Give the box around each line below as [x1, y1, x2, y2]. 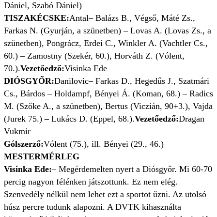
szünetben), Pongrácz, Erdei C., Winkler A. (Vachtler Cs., [4, 38, 208, 48]
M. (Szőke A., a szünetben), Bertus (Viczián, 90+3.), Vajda [4, 101, 213, 111]
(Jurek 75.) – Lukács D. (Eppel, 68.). [4, 114, 135, 124]
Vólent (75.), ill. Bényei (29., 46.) [44, 139, 164, 149]
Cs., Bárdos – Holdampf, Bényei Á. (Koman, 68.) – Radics [4, 89, 213, 99]
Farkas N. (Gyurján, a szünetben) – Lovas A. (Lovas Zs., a [4, 26, 211, 36]
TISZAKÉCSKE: [4, 13, 69, 23]
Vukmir [4, 126, 31, 137]
